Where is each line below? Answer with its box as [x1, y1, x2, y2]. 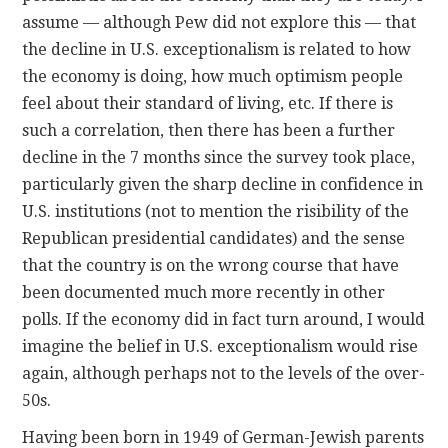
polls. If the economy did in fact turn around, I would [22, 309, 426, 329]
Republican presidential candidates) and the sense [22, 228, 406, 248]
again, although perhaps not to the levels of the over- [22, 363, 426, 383]
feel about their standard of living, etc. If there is [22, 93, 394, 113]
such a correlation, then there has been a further [22, 120, 396, 140]
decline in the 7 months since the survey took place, [22, 147, 416, 167]
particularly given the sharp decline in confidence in [22, 174, 424, 194]
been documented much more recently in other [22, 282, 386, 302]
